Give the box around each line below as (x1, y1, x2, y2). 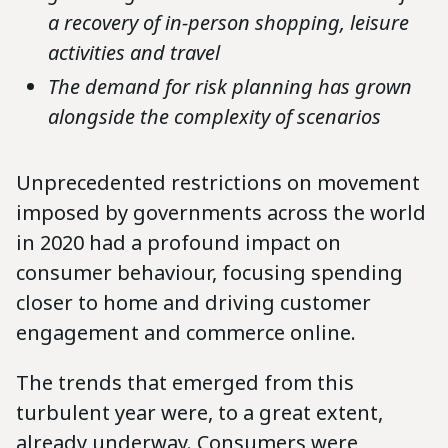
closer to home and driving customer (16, 289, 371, 317)
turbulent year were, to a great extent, (16, 399, 383, 427)
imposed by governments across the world (16, 199, 426, 227)
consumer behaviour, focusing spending (16, 259, 403, 287)
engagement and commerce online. (16, 319, 356, 347)
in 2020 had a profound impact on (16, 229, 341, 257)
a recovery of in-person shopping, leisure (48, 9, 409, 37)
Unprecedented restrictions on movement (16, 169, 420, 197)
